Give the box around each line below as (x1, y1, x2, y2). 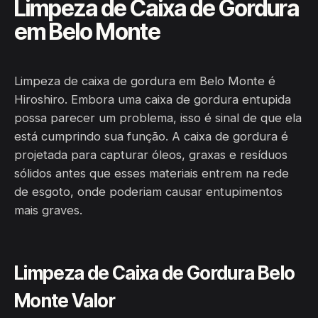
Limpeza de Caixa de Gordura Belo (14, 262, 295, 284)
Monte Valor (14, 290, 115, 312)
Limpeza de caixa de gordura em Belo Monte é (14, 74, 275, 88)
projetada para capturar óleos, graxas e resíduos (14, 148, 287, 162)
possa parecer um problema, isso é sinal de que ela (14, 111, 302, 125)
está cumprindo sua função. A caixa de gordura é (14, 129, 288, 143)
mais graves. (14, 203, 82, 217)
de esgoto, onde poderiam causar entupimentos (14, 185, 283, 199)
